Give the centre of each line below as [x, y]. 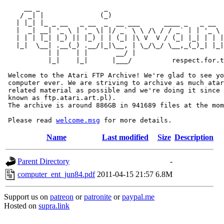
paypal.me [138, 197]
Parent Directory [43, 161]
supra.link [54, 206]
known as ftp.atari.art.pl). [60, 98]
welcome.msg [78, 120]
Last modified [125, 137]
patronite [98, 197]
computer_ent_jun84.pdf [56, 174]
